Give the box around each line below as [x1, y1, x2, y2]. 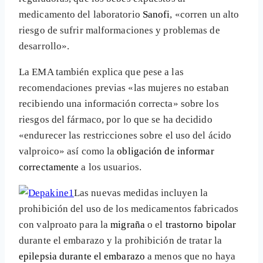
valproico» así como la [19, 146, 117, 157]
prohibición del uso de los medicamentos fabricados [19, 203, 239, 215]
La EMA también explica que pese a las [19, 66, 184, 78]
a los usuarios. [79, 161, 141, 173]
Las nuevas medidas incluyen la [73, 187, 208, 199]
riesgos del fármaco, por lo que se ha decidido [19, 114, 213, 126]
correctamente [19, 161, 79, 173]
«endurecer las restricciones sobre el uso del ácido [19, 130, 232, 141]
